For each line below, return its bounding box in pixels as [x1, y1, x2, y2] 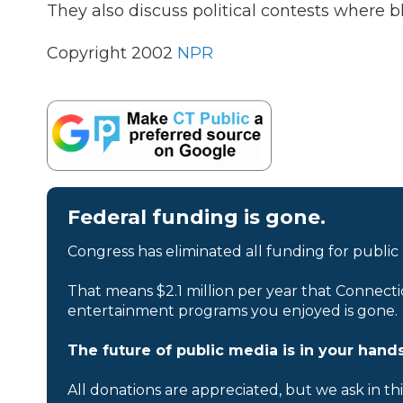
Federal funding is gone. [67, 204, 326, 229]
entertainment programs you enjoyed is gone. [67, 301, 398, 319]
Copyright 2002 [47, 43, 177, 63]
